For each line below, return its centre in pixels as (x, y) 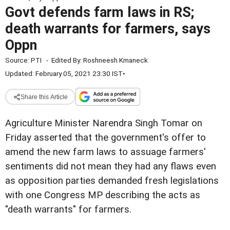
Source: (18, 60)
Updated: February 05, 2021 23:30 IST (64, 73)
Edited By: (67, 60)
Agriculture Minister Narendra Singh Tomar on (104, 123)
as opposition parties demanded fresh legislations (112, 181)
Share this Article (44, 97)
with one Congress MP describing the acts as (103, 195)
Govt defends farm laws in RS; (100, 12)
